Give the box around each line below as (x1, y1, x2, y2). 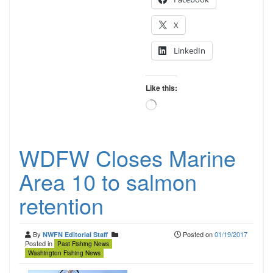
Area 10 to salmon (19, 166, 197, 197)
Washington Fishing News (28, 249, 101, 257)
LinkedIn (173, 45, 205, 56)
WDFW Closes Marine (19, 142, 236, 173)
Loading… (155, 99, 191, 109)
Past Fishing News (57, 239, 109, 248)
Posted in (25, 238, 54, 248)
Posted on (181, 229, 214, 239)
